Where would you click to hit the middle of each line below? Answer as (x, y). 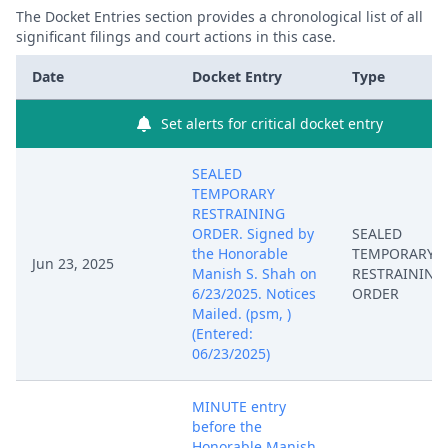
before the (227, 426)
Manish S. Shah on (254, 273)
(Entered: (222, 333)
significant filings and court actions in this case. (176, 36)
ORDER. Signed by (253, 233)
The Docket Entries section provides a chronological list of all (219, 16)
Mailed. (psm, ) (241, 313)
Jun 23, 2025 (73, 263)
